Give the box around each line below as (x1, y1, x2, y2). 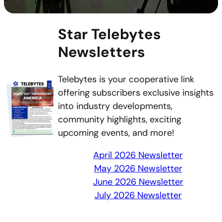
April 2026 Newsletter (93, 149, 183, 162)
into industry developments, (58, 100, 173, 112)
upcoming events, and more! (58, 127, 175, 139)
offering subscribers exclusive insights (58, 87, 214, 99)
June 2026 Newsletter (93, 176, 183, 188)
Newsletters (58, 43, 146, 61)
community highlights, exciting (58, 113, 182, 126)
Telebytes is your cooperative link (58, 73, 195, 86)
